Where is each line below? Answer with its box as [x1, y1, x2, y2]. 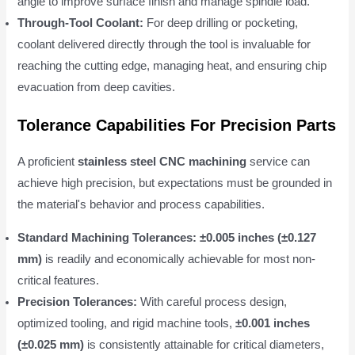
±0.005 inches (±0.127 [200, 231, 317, 244]
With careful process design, [137, 295, 288, 308]
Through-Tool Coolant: [17, 16, 144, 29]
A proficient [17, 155, 78, 169]
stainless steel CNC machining [78, 155, 247, 169]
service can [246, 155, 311, 169]
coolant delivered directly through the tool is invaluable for [17, 37, 311, 51]
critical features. [17, 273, 100, 287]
